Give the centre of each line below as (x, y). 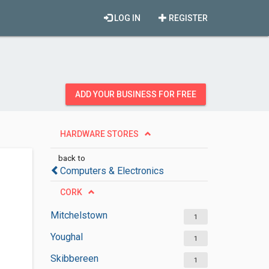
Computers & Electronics (112, 171)
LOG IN (126, 18)
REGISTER (187, 18)
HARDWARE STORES (99, 134)
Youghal (66, 237)
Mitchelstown (79, 215)
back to (71, 158)
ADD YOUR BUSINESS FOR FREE (136, 94)
